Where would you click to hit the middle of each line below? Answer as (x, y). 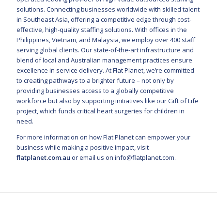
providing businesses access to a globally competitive (95, 91)
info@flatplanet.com (144, 157)
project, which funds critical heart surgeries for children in (100, 111)
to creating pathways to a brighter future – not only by (95, 81)
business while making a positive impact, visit (82, 147)
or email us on (93, 157)
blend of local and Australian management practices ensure (104, 60)
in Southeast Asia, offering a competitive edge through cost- (104, 20)
